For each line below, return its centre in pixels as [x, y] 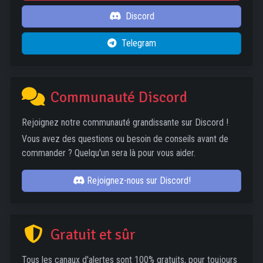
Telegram [139, 43]
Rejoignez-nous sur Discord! [139, 181]
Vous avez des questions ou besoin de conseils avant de [125, 139]
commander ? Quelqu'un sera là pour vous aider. [109, 153]
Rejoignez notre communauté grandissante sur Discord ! [125, 122]
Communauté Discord [117, 97]
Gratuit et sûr [92, 235]
